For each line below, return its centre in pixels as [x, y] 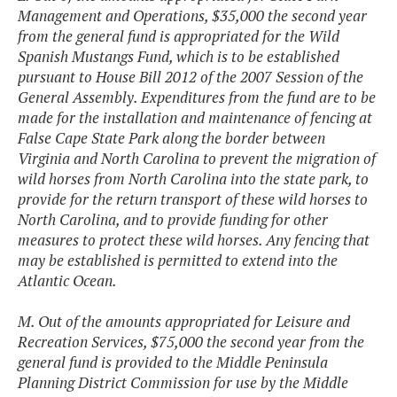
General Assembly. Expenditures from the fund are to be [197, 97]
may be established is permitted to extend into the [178, 261]
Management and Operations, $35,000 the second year [192, 16]
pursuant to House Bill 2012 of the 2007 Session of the [191, 77]
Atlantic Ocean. [67, 281]
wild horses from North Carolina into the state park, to [193, 179]
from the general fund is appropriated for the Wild [179, 36]
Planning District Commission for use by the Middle [183, 383]
